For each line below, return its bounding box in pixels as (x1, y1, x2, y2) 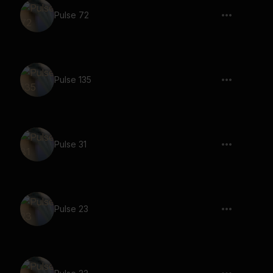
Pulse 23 (54, 204, 88, 214)
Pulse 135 (54, 74, 91, 85)
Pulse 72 (54, 10, 89, 20)
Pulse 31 (54, 139, 87, 149)
